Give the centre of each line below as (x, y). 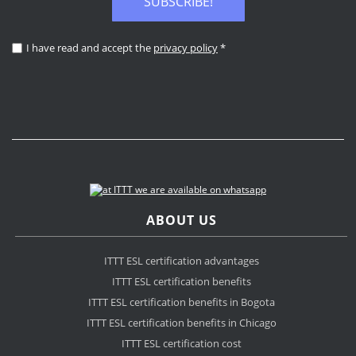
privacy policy (186, 47)
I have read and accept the (90, 47)
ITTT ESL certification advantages (181, 261)
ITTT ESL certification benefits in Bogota (181, 302)
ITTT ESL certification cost (181, 344)
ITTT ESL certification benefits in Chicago (181, 323)
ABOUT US (181, 221)
